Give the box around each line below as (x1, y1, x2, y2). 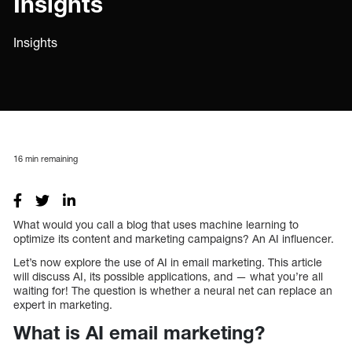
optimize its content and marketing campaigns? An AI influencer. (13, 231, 334, 245)
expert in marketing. (13, 297, 112, 311)
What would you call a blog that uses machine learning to (13, 217, 299, 231)
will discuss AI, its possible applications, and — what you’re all (13, 269, 323, 283)
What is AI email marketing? (13, 321, 265, 343)
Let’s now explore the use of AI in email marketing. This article (13, 255, 322, 269)
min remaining (23, 152, 78, 163)
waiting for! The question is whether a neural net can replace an (13, 283, 332, 297)
